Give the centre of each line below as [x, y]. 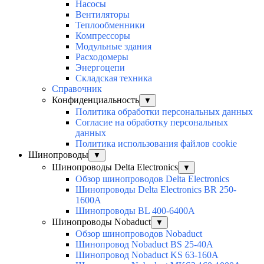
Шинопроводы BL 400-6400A [135, 211]
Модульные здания [113, 47]
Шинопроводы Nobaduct [101, 222]
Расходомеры [102, 57]
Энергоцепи [100, 68]
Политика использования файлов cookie [156, 144]
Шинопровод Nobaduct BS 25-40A [144, 245]
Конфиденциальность [95, 100]
